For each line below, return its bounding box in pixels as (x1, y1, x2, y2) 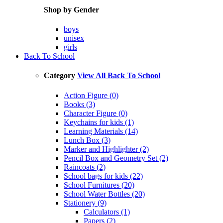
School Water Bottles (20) (64, 189, 145, 198)
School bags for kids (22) (64, 171, 143, 180)
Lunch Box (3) (64, 135, 111, 144)
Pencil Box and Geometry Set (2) (64, 153, 168, 162)
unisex (64, 33, 84, 42)
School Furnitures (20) (64, 180, 134, 189)
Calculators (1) (84, 207, 130, 216)
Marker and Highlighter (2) (64, 144, 149, 153)
